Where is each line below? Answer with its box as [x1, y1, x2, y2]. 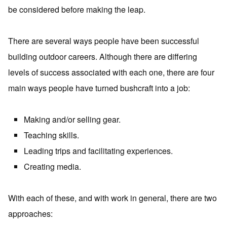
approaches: [8, 208, 53, 219]
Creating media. [24, 161, 81, 172]
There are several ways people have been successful [8, 35, 199, 47]
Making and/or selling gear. [24, 113, 121, 125]
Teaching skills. [24, 129, 79, 141]
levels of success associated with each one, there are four [8, 66, 214, 78]
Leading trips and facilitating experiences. [24, 145, 173, 157]
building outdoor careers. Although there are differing [8, 51, 197, 62]
